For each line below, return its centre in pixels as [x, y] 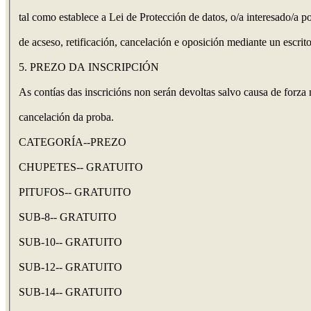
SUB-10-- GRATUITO [70, 242]
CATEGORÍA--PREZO [73, 142]
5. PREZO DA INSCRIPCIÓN [89, 67]
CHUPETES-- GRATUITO [81, 167]
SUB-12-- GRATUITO [70, 267]
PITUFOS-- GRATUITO [75, 192]
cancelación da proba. [66, 117]
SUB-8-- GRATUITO [68, 217]
